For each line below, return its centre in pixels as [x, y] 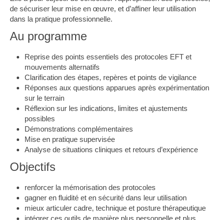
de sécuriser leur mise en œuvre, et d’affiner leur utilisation [103, 9]
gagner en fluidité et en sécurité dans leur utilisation [106, 198]
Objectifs [33, 167]
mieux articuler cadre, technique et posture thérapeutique [115, 208]
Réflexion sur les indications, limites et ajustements [106, 108]
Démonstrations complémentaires [79, 129]
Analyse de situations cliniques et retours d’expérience [111, 150]
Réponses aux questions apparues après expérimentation [117, 88]
